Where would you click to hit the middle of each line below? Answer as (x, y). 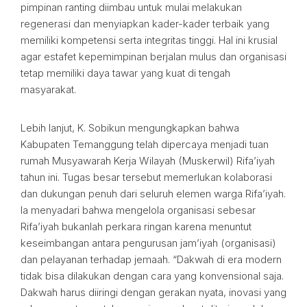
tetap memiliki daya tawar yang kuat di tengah (125, 73)
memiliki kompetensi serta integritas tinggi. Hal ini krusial (149, 40)
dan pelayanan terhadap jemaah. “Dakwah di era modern (151, 259)
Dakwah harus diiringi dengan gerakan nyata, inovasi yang (153, 292)
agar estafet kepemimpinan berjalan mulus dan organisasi (153, 57)
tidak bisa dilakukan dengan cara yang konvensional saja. (152, 276)
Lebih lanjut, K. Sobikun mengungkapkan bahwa (130, 128)
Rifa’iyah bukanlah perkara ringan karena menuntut (136, 226)
